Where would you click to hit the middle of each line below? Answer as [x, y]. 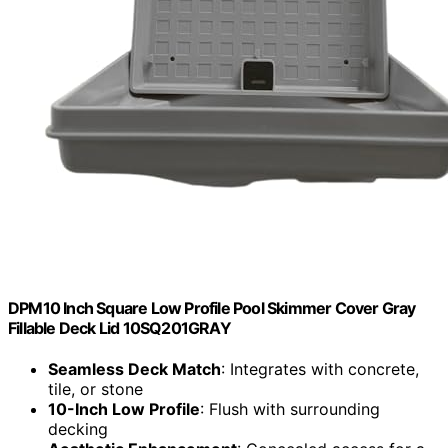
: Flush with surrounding [290, 409]
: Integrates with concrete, [320, 369]
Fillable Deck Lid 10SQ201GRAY [119, 328]
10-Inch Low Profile [124, 409]
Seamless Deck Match [134, 369]
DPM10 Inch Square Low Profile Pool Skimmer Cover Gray [212, 308]
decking [78, 429]
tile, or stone [95, 389]
